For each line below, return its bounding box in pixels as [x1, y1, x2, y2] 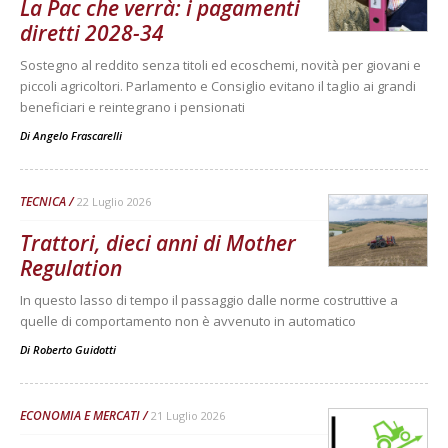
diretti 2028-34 [20, 18, 164, 47]
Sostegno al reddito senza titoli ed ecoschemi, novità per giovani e [20, 55, 421, 74]
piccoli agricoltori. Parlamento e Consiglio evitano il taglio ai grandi [20, 76, 416, 95]
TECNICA [20, 192, 66, 210]
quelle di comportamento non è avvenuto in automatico [20, 311, 356, 330]
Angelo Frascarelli [33, 127, 122, 143]
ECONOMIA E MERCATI [20, 406, 140, 424]
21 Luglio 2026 [151, 407, 225, 423]
